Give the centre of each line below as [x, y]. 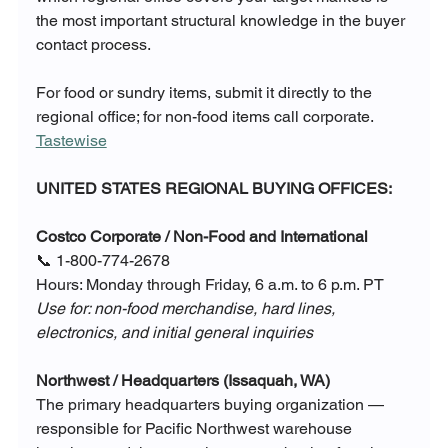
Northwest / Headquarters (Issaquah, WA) [182, 381]
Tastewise [71, 141]
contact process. [93, 45]
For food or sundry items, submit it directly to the [205, 93]
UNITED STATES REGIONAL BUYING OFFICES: [213, 189]
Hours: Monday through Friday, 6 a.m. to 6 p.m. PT [209, 285]
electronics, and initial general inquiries [174, 333]
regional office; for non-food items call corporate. [205, 117]
